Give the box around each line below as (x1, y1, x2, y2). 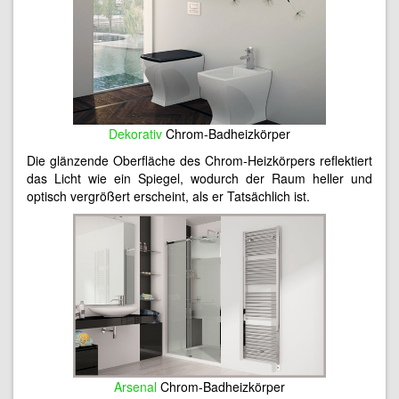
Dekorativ (109, 124, 162, 142)
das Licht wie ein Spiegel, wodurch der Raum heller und (27, 168, 372, 187)
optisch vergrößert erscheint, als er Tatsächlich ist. (27, 186, 310, 205)
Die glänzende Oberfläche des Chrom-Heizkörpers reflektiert (27, 151, 372, 169)
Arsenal (114, 378, 157, 396)
